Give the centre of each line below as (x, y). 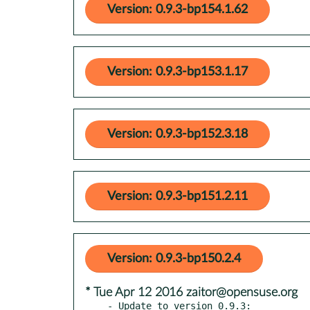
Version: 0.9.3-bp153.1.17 (177, 72)
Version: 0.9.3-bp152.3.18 (177, 134)
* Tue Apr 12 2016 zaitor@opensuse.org (191, 292)
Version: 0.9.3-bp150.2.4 (174, 258)
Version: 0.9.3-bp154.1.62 (177, 9)
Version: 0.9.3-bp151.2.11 (177, 196)
